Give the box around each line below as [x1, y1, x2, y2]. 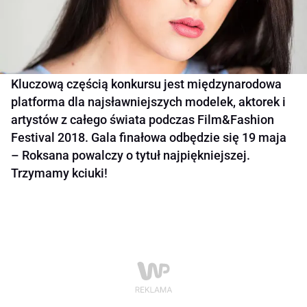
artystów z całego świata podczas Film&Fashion [11, 112, 274, 127]
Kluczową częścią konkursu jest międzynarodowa [11, 77, 282, 92]
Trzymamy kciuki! [11, 166, 108, 181]
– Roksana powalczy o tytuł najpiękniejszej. [11, 148, 250, 163]
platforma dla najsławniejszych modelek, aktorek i [11, 95, 286, 110]
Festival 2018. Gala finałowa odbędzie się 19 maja [11, 130, 286, 145]
